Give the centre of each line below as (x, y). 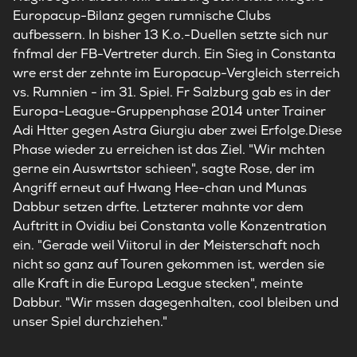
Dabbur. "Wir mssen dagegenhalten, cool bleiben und (176, 302)
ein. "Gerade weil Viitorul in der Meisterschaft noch (167, 245)
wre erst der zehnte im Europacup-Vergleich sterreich (177, 73)
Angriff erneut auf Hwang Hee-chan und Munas (160, 188)
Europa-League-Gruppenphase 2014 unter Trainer (169, 111)
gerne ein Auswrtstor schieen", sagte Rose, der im (164, 169)
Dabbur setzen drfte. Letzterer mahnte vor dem (158, 207)
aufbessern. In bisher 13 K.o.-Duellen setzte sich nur (171, 35)
